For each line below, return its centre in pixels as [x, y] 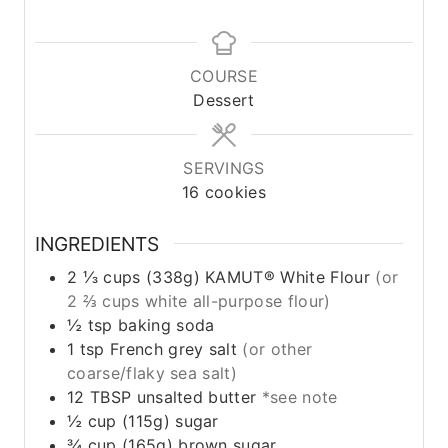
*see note [299, 397]
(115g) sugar [170, 421]
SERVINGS [224, 167]
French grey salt [173, 349]
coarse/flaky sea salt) [152, 373]
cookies [235, 191]
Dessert [224, 99]
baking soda [166, 325]
